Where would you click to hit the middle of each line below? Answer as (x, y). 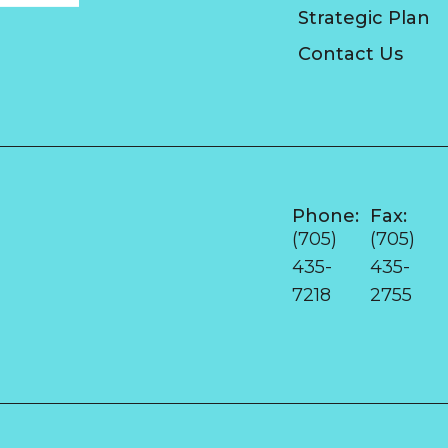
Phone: (326, 216)
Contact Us (350, 54)
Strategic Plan (363, 18)
